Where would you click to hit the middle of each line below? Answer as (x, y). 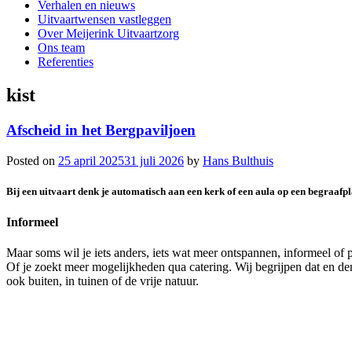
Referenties (66, 62)
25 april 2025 (91, 160)
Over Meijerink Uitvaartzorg (108, 33)
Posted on (32, 160)
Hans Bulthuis (238, 160)
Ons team (61, 48)
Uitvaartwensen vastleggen (104, 19)
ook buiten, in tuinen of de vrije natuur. (103, 281)
